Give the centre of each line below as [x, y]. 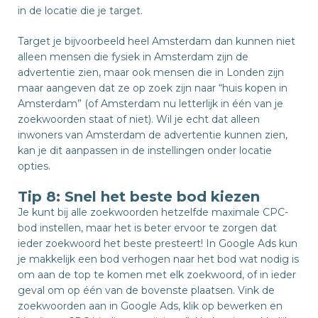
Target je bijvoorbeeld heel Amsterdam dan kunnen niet [157, 41]
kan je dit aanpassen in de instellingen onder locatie [145, 150]
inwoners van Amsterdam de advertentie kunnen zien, [153, 135]
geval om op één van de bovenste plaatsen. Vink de [146, 290]
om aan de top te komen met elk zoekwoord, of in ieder [157, 274]
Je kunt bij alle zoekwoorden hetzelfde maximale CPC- [153, 212]
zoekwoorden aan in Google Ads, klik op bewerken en [150, 306]
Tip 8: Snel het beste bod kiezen [139, 196]
